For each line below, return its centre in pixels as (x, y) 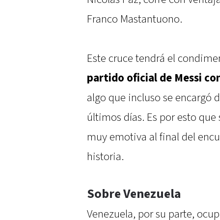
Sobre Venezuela (134, 194)
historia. (105, 157)
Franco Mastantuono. (135, 19)
